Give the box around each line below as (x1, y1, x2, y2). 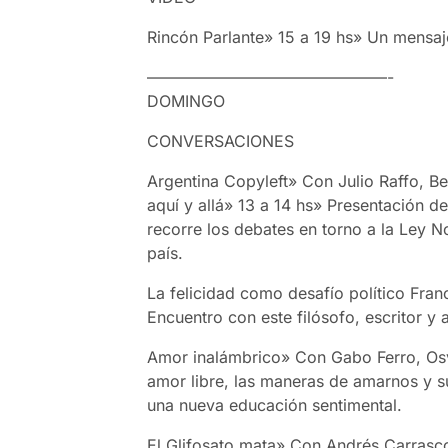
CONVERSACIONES (147, 130, 295, 151)
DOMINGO (147, 90, 226, 111)
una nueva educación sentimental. (147, 394, 403, 415)
